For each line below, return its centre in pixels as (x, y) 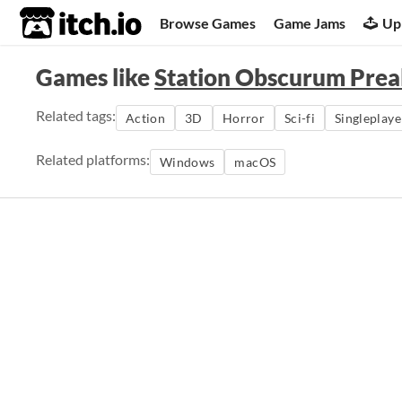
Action (146, 118)
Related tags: (76, 115)
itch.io (58, 23)
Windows (188, 162)
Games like (95, 77)
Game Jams (310, 22)
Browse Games (208, 22)
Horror (243, 118)
